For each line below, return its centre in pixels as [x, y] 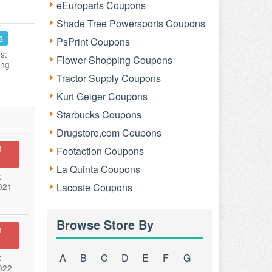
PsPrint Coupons [93, 42]
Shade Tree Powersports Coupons [131, 23]
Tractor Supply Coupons [109, 78]
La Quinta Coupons [98, 169]
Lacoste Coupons [94, 187]
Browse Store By [105, 224]
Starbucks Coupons [99, 114]
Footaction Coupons [100, 151]
